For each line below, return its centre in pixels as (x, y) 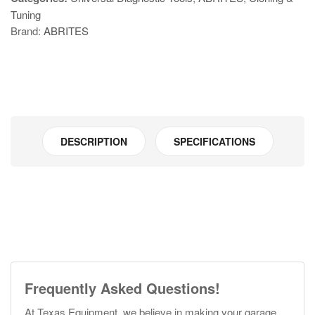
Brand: (27, 31)
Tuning (26, 15)
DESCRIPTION (94, 142)
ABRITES (66, 31)
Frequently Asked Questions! (122, 288)
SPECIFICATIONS (214, 142)
